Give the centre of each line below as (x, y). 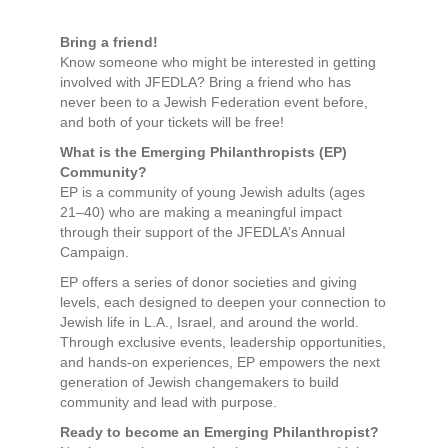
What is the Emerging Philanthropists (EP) (203, 151)
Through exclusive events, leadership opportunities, (223, 341)
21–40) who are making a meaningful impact (201, 211)
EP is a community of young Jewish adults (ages (212, 191)
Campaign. (94, 251)
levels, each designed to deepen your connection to (223, 301)
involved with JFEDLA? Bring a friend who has (205, 81)
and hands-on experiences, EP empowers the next (220, 361)
